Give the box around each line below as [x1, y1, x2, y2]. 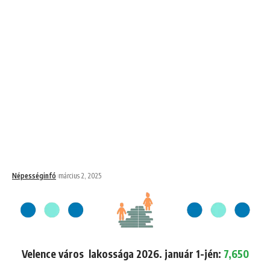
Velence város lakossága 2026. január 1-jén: [21, 246, 224, 260]
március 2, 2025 [58, 171, 101, 180]
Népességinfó [12, 171, 56, 180]
